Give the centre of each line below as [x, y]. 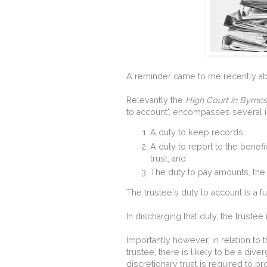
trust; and [168, 158]
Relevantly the [156, 100]
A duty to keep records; [198, 133]
